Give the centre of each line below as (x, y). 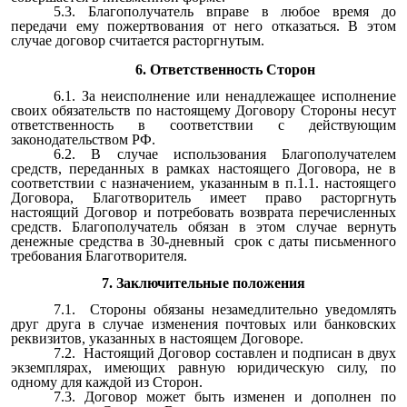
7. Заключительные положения (203, 283)
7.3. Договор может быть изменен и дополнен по (225, 396)
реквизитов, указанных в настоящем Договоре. (157, 338)
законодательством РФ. (83, 140)
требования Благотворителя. (99, 256)
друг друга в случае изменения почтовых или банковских (203, 323)
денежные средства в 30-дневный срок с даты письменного (203, 242)
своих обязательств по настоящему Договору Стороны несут (203, 111)
